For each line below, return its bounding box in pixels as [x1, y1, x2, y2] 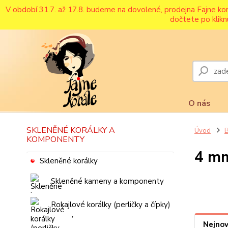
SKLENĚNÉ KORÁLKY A [26, 125, 115, 136]
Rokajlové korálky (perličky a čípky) [51, 199, 170, 210]
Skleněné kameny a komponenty [51, 176, 164, 186]
